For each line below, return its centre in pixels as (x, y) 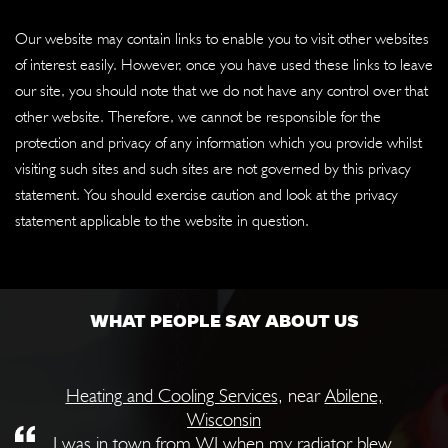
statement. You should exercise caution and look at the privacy (206, 194)
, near (301, 394)
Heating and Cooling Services (171, 394)
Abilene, (353, 394)
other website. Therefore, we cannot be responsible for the (198, 116)
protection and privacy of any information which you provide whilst (218, 142)
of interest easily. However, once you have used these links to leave (224, 64)
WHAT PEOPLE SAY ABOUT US (224, 320)
